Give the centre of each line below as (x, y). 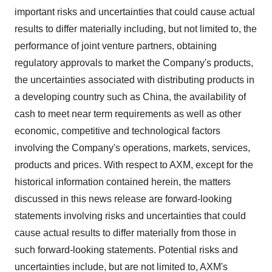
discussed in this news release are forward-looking (123, 199)
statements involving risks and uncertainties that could (130, 216)
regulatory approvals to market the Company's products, (134, 63)
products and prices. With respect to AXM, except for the (134, 165)
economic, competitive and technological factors (117, 131)
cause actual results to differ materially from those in (125, 233)
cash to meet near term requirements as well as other (128, 114)
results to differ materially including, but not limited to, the (136, 29)
